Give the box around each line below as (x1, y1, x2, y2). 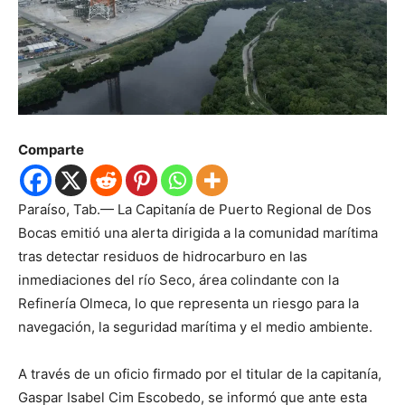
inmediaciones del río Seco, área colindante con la (18, 270, 339, 288)
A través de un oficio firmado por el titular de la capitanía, (18, 364, 381, 382)
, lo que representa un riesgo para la (127, 294, 359, 312)
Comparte (18, 140, 84, 158)
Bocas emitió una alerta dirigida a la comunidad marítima (18, 223, 378, 241)
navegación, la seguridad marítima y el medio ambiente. (18, 317, 372, 335)
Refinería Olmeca (18, 294, 127, 312)
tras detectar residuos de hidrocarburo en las (18, 247, 307, 265)
